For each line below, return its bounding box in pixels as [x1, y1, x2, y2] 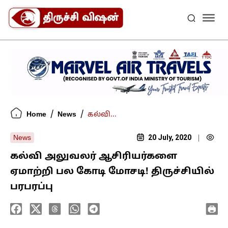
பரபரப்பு [10, 181, 53, 193]
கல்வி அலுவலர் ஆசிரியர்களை [10, 150, 177, 162]
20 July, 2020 [147, 133, 191, 141]
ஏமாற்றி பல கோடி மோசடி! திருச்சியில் [10, 165, 214, 178]
